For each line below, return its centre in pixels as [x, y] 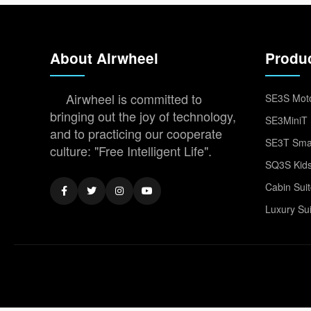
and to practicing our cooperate [136, 133]
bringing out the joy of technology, [143, 116]
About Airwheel [104, 58]
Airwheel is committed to [134, 99]
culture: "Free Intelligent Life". [131, 151]
